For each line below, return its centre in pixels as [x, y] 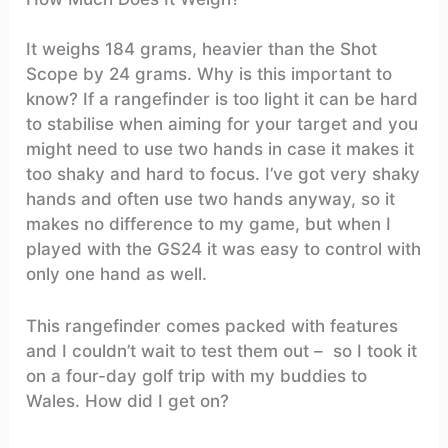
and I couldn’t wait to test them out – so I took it [222, 351]
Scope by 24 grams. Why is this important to [209, 74]
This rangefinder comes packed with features [212, 326]
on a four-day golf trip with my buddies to [197, 376]
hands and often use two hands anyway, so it [211, 199]
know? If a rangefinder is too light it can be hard [222, 99]
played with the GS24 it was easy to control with [224, 249]
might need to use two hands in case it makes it [220, 149]
